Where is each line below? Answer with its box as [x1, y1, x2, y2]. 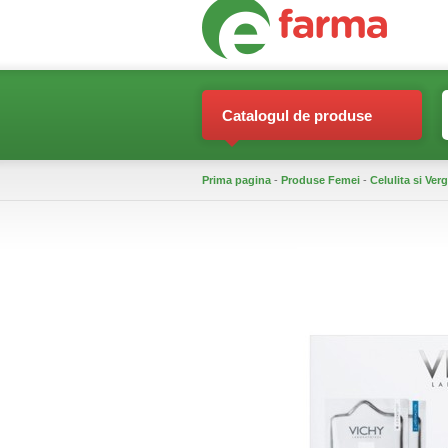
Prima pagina [202, 174, 271, 186]
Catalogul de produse [222, 107, 372, 124]
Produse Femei [281, 174, 360, 186]
